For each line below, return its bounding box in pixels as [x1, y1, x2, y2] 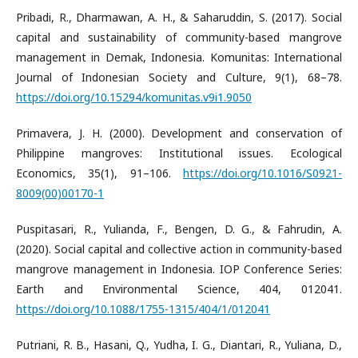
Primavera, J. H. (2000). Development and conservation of [16, 125, 342, 141]
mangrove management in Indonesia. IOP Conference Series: [16, 261, 342, 276]
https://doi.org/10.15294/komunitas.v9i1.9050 [16, 89, 252, 105]
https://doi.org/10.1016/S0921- [183, 165, 342, 181]
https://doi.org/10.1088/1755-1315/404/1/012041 [16, 301, 270, 316]
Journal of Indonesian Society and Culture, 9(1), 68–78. [16, 70, 342, 85]
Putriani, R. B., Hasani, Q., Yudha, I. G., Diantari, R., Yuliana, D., [16, 337, 342, 352]
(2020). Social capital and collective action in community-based [16, 241, 342, 257]
